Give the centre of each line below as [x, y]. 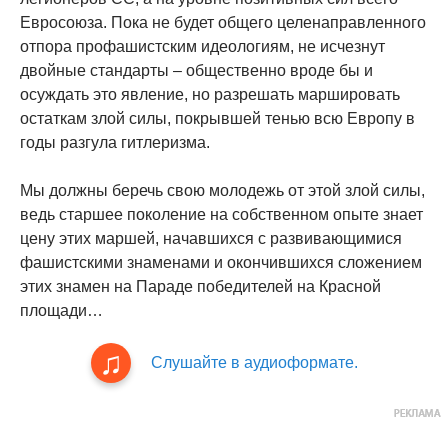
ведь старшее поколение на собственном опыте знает [221, 214]
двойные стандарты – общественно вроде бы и [196, 70]
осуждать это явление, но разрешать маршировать [210, 94]
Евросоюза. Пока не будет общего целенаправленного [223, 22]
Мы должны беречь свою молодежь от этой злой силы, [222, 190]
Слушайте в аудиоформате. [254, 362]
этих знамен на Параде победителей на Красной [200, 286]
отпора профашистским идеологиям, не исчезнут [202, 46]
